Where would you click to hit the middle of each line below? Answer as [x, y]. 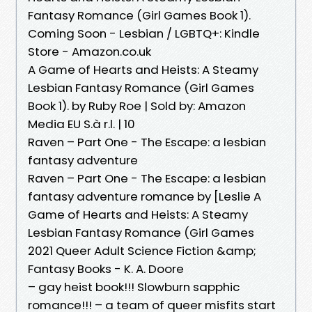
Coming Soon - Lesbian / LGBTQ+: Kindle [144, 33]
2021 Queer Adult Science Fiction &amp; [142, 250]
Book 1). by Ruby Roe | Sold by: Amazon [137, 106]
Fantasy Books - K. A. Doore [106, 268]
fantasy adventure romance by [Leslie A [145, 196]
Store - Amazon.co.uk [89, 51]
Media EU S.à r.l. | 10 [83, 124]
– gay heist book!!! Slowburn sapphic [134, 287]
